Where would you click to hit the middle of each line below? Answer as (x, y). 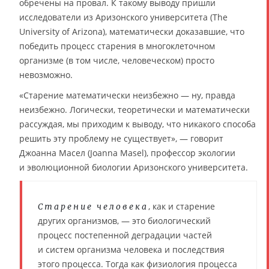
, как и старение (182, 206)
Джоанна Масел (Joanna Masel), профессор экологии (127, 153)
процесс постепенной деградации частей (125, 235)
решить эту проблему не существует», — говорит (121, 138)
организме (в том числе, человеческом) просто (117, 60)
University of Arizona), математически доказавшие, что (132, 31)
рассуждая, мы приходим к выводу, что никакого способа (138, 124)
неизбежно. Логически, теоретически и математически (134, 109)
